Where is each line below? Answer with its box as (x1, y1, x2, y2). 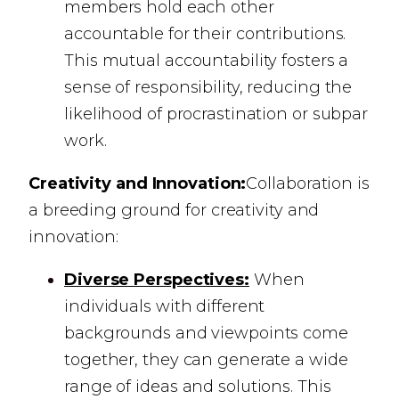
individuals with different (64, 297, 265, 316)
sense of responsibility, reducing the (64, 77, 353, 97)
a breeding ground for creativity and (28, 200, 320, 220)
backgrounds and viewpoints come (64, 323, 348, 343)
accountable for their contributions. (64, 24, 346, 44)
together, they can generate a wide (64, 350, 348, 370)
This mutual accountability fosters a (64, 51, 349, 70)
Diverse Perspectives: (64, 270, 249, 289)
